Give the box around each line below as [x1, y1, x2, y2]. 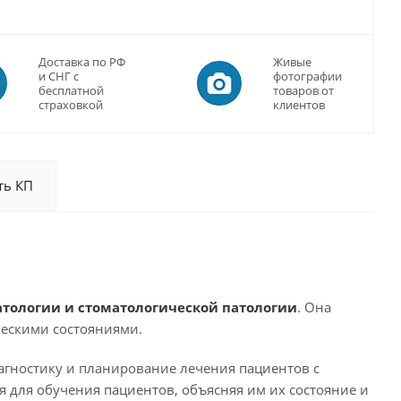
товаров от [273, 82, 334, 98]
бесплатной [38, 82, 104, 98]
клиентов [273, 97, 325, 113]
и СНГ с [38, 68, 79, 84]
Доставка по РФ [38, 54, 125, 70]
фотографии [273, 68, 342, 84]
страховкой [38, 97, 103, 113]
